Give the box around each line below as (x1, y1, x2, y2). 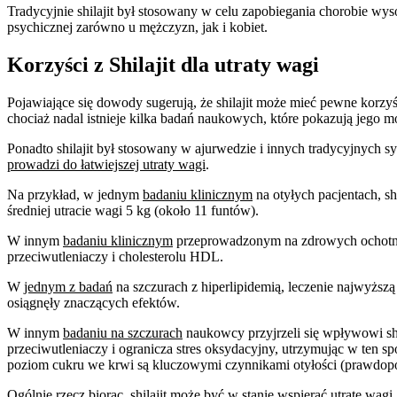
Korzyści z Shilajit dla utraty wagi (7, 52, 319, 76)
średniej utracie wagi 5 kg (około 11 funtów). (7, 202, 259, 218)
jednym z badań (24, 278, 113, 294)
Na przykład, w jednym (7, 186, 143, 202)
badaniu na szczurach (63, 324, 183, 340)
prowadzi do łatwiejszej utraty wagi (7, 156, 206, 172)
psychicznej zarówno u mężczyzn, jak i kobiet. (7, 19, 268, 35)
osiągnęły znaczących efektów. (7, 294, 180, 310)
